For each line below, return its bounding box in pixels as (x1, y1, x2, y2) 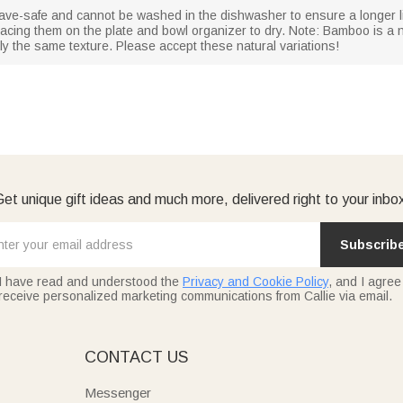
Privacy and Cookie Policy (183, 273, 328, 289)
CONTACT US (84, 347, 188, 366)
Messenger (84, 384, 151, 400)
